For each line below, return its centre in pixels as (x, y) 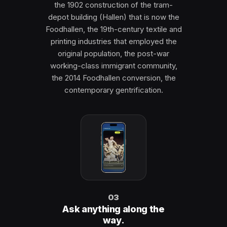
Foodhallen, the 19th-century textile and (113, 29)
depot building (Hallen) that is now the (113, 17)
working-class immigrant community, (113, 66)
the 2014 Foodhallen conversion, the (113, 78)
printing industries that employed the (113, 41)
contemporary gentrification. (113, 90)
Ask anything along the (113, 209)
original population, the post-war (113, 53)
